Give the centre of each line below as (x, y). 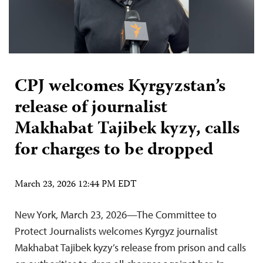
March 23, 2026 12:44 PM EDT (76, 185)
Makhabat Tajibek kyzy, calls (127, 129)
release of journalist (91, 108)
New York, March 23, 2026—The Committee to (116, 214)
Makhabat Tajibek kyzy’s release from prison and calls (130, 247)
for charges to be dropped (114, 150)
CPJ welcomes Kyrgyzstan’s (120, 87)
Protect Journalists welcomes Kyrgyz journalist (116, 231)
